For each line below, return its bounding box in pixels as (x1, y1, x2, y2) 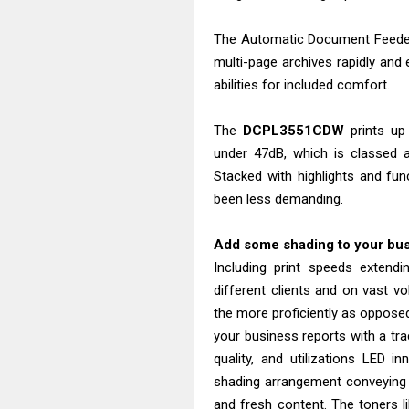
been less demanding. (214, 191, 343, 207)
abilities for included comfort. (214, 77, 390, 93)
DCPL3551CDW (242, 122, 351, 139)
